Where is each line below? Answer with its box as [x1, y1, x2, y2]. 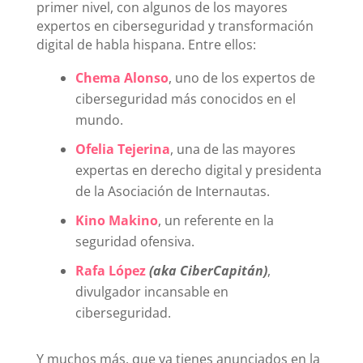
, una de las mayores [169, 139, 296, 158]
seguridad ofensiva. [75, 232, 194, 250]
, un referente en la [157, 211, 274, 229]
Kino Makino [75, 211, 158, 229]
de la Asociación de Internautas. [75, 181, 270, 200]
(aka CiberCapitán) [148, 261, 267, 280]
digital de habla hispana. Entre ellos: [36, 35, 256, 53]
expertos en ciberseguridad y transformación [36, 16, 314, 35]
